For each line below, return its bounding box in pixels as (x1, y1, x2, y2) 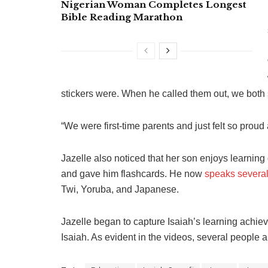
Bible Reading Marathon (61, 11, 182, 23)
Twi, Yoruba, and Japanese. (61, 184, 179, 195)
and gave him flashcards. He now (61, 169, 205, 179)
